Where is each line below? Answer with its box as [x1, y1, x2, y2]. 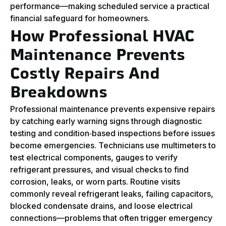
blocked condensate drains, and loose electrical [10, 201, 193, 211]
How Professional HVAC [10, 30, 195, 46]
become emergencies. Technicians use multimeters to [10, 140, 216, 151]
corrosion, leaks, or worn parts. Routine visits [10, 177, 180, 187]
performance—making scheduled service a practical [10, 1, 209, 12]
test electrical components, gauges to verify [10, 152, 178, 163]
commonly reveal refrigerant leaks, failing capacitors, [10, 189, 213, 199]
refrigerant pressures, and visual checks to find [10, 164, 189, 175]
